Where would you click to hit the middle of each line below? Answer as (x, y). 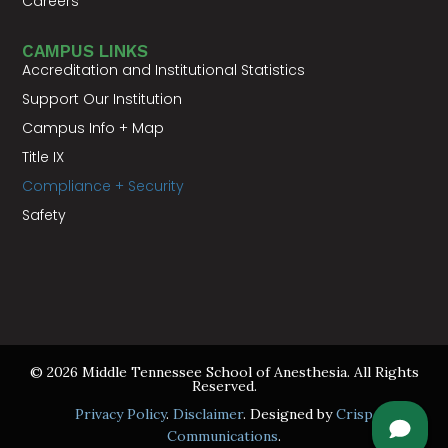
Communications (222, 436)
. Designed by (289, 414)
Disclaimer (208, 414)
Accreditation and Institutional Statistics (164, 69)
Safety (44, 214)
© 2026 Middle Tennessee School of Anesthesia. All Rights (224, 372)
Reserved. (224, 386)
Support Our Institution (102, 98)
